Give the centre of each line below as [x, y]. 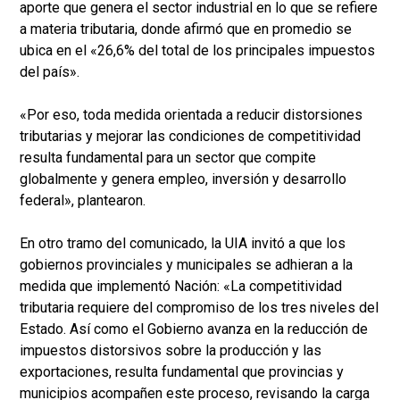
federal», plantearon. [83, 200]
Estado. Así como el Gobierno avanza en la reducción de [194, 329]
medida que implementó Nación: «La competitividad [181, 286]
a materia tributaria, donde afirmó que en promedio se [186, 29]
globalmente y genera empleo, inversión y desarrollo [183, 179]
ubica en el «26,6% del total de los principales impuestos [197, 50]
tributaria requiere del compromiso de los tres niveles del [199, 308]
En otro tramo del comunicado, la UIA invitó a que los [183, 243]
